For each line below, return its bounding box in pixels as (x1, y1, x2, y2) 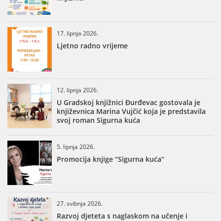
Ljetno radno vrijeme (57, 40, 128, 50)
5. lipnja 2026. (57, 142, 95, 150)
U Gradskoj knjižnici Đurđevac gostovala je (57, 97, 200, 107)
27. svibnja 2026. (57, 199, 103, 207)
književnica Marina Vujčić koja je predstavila (57, 106, 206, 116)
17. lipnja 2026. (57, 29, 98, 37)
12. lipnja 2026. (57, 85, 98, 94)
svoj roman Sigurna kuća (57, 115, 140, 125)
